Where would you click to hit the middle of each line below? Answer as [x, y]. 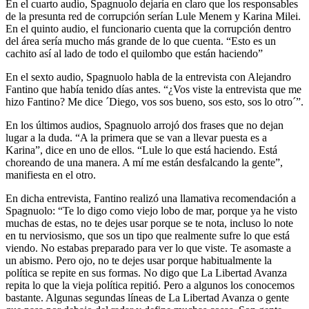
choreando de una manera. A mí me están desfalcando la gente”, [144, 163]
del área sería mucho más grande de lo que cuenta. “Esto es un [141, 41]
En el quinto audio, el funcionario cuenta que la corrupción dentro [148, 29]
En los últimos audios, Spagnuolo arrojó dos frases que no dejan [144, 126]
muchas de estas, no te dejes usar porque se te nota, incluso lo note [149, 223]
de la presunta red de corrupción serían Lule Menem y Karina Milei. [153, 17]
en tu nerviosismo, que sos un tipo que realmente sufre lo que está [148, 236]
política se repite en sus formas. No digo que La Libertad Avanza [146, 273]
